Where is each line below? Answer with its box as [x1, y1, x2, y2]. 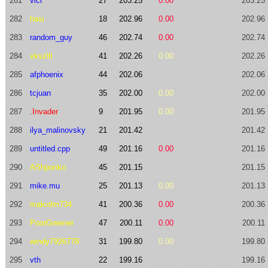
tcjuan [29, 89, 51, 98]
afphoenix [29, 70, 63, 79]
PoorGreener [29, 218, 74, 227]
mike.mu [29, 181, 60, 190]
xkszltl [29, 51, 53, 60]
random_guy [29, 33, 72, 42]
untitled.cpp [29, 144, 70, 153]
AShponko [29, 163, 66, 172]
